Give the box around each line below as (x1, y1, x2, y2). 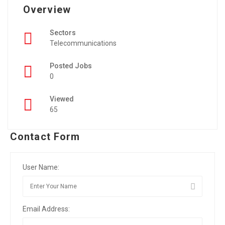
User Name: (23, 163, 59, 171)
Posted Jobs (50, 62, 92, 70)
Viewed (50, 95, 74, 103)
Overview (23, 4, 71, 16)
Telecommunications (50, 39, 117, 47)
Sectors (50, 29, 76, 37)
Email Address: (23, 205, 70, 213)
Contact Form (10, 131, 80, 143)
